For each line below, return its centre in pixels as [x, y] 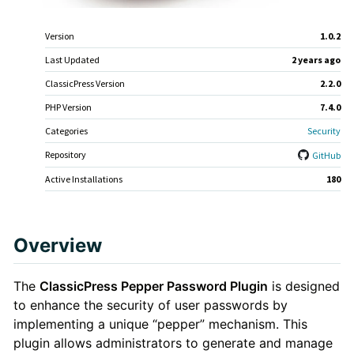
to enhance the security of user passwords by [150, 305]
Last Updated [72, 59]
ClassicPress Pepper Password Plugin [153, 286]
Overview [57, 245]
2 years [307, 59]
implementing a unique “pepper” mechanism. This [160, 324]
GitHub [326, 155]
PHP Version [68, 107]
